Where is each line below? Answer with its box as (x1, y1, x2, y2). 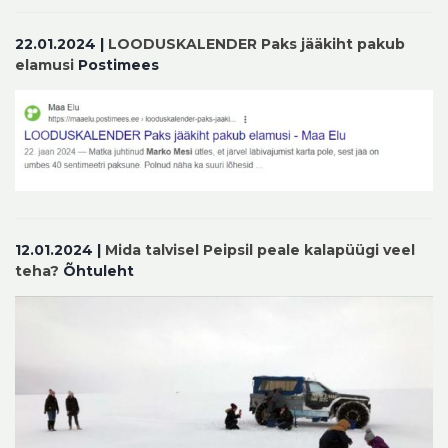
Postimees (74, 55, 159, 74)
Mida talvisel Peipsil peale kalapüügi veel (105, 241, 415, 260)
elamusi (15, 55, 74, 74)
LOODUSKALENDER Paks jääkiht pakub (108, 34, 405, 53)
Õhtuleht (59, 262, 134, 281)
